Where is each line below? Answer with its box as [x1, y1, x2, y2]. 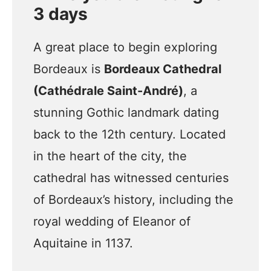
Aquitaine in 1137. [33, 236, 133, 250]
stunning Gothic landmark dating [33, 105, 219, 120]
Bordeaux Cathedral [104, 62, 221, 76]
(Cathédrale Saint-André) [33, 83, 183, 98]
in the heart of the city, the [33, 149, 187, 163]
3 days [33, 4, 88, 24]
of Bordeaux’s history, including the [33, 192, 233, 207]
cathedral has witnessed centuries [33, 171, 229, 185]
